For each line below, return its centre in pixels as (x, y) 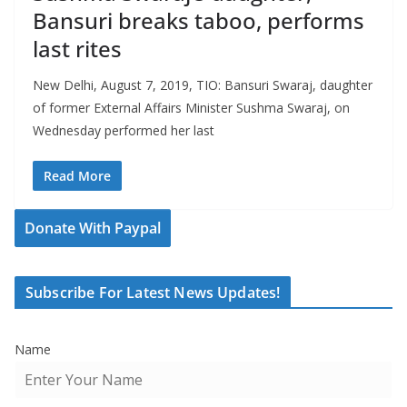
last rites (77, 49)
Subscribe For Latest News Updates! (153, 293)
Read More (77, 176)
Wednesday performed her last (124, 131)
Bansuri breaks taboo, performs (199, 21)
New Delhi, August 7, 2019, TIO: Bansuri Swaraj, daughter (203, 85)
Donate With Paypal (93, 228)
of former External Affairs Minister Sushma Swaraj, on (191, 108)
